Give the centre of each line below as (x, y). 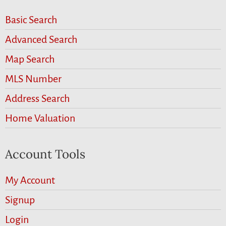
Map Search (30, 59)
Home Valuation (40, 118)
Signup (20, 200)
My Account (30, 180)
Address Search (37, 99)
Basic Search (31, 20)
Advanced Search (41, 40)
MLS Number (33, 79)
